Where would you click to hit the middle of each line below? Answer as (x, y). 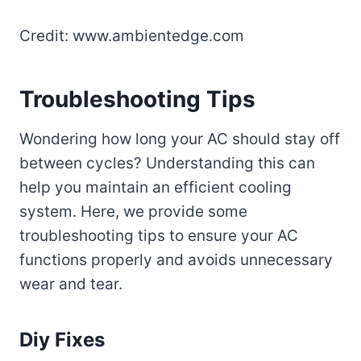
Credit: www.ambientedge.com (132, 35)
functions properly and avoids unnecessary (176, 259)
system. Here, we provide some (133, 211)
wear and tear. (71, 284)
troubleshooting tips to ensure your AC (159, 235)
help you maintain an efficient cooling (156, 187)
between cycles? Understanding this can (167, 163)
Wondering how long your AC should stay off (180, 139)
